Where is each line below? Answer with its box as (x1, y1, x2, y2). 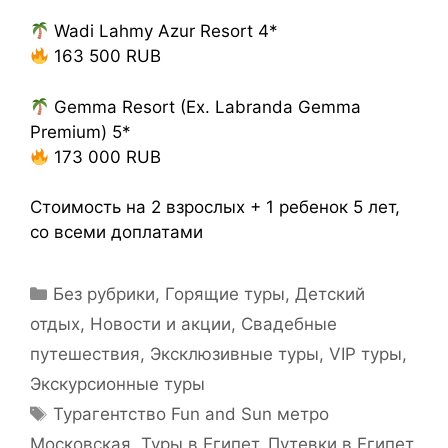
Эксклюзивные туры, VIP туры (150, 344, 402, 365)
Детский (295, 284, 366, 305)
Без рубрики (53, 284, 156, 305)
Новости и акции (90, 314, 231, 335)
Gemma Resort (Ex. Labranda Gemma (49, 96, 362, 117)
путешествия (30, 344, 140, 365)
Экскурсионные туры (30, 374, 205, 395)
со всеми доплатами (30, 222, 203, 243)
